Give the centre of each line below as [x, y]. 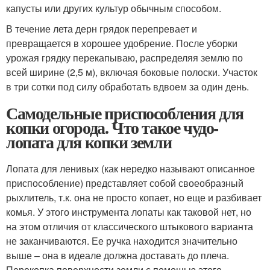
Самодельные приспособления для [125, 113]
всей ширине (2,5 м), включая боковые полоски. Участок [132, 72]
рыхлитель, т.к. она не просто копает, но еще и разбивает [134, 197]
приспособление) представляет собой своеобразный [125, 183]
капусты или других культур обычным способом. [114, 8]
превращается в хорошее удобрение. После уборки [122, 43]
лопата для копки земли [89, 142]
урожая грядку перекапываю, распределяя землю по [124, 58]
